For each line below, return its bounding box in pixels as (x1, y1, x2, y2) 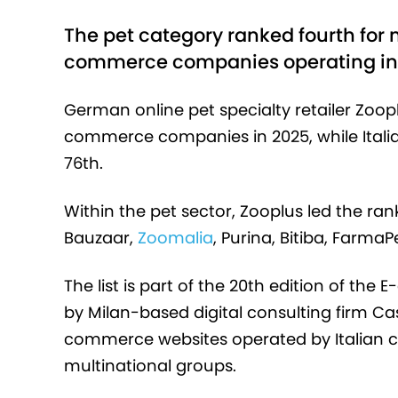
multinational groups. (64, 354, 241, 378)
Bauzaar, (64, 227, 138, 250)
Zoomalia (138, 227, 213, 250)
